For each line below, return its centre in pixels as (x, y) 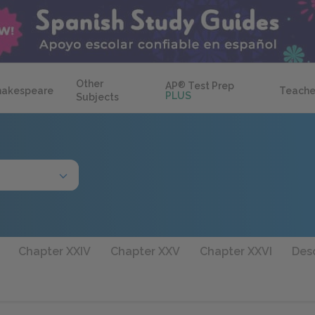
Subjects (97, 97)
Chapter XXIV (54, 251)
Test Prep (210, 86)
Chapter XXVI (236, 251)
